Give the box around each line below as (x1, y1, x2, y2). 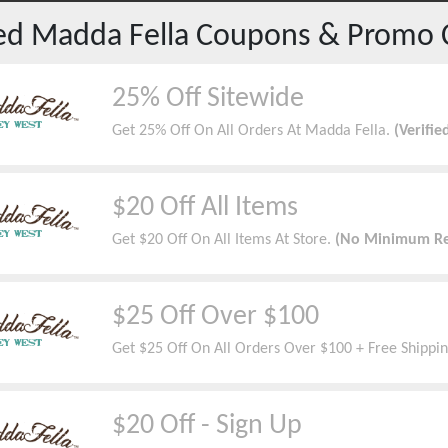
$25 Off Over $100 (111, 303, 319, 331)
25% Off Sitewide (111, 85, 304, 113)
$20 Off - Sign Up (111, 412, 302, 440)
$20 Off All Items (111, 194, 298, 222)
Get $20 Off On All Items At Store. (111, 232, 335, 248)
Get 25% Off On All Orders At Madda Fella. (111, 123, 390, 139)
